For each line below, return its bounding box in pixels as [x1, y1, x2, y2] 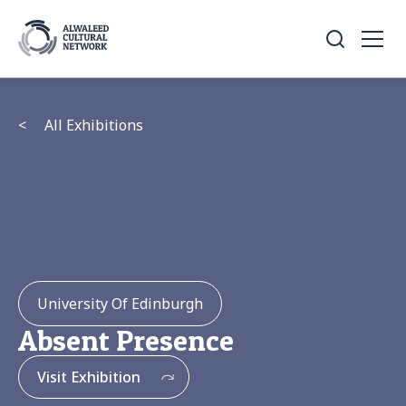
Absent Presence [18, 323, 234, 358]
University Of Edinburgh [37, 294, 203, 314]
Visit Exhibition [37, 367, 140, 387]
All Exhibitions [44, 115, 143, 135]
